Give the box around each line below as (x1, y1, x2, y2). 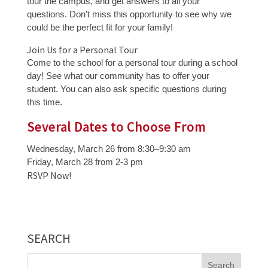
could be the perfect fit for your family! (26, 22, 173, 32)
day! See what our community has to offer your (26, 70, 209, 81)
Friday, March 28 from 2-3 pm (26, 156, 143, 167)
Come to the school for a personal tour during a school (26, 57, 237, 68)
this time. (26, 96, 62, 107)
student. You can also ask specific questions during (26, 83, 226, 94)
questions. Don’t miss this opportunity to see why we (26, 8, 232, 19)
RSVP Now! (26, 169, 71, 181)
